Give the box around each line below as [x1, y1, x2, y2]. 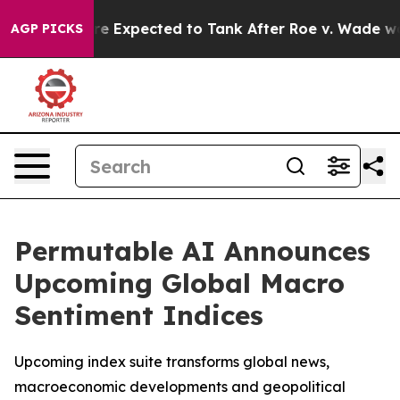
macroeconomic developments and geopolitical [14, 378, 346, 396]
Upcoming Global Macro [14, 266, 345, 300]
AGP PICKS [11, 21, 83, 37]
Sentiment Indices [14, 298, 263, 332]
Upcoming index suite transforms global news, [14, 353, 329, 371]
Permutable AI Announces [14, 234, 371, 268]
